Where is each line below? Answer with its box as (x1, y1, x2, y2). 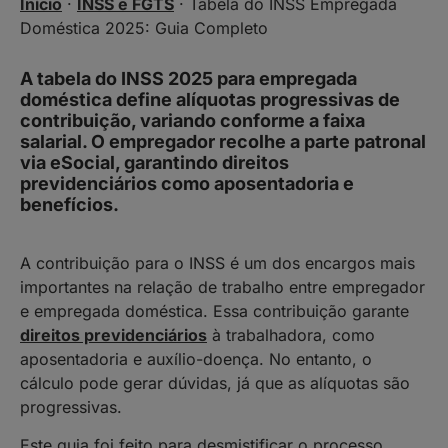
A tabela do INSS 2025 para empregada (20, 68, 357, 89)
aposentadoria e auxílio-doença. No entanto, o (20, 349, 372, 369)
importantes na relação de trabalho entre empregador (20, 277, 425, 297)
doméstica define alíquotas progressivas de (20, 89, 400, 110)
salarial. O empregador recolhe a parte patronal (20, 131, 426, 152)
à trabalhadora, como (207, 325, 375, 345)
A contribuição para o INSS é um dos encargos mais (20, 253, 415, 273)
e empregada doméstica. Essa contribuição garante (20, 301, 409, 321)
